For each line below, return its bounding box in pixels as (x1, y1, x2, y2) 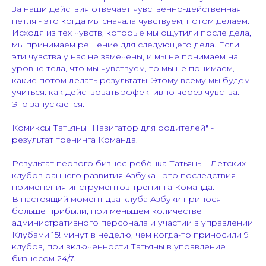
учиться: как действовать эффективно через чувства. (12, 87, 239, 98)
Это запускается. (12, 99, 84, 110)
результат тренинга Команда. (12, 134, 138, 145)
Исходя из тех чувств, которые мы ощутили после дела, (12, 27, 251, 39)
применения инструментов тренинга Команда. (12, 182, 214, 193)
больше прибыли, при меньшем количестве (12, 205, 202, 217)
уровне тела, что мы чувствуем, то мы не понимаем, (12, 63, 235, 74)
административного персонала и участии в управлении (12, 217, 253, 229)
